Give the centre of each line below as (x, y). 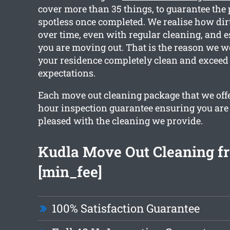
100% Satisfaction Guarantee (126, 208)
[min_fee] (70, 172)
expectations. (66, 73)
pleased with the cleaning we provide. (120, 121)
